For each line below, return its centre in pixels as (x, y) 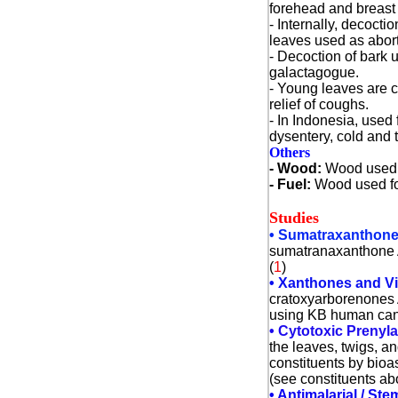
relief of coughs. (318, 104)
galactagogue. (314, 72)
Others (289, 152)
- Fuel (287, 184)
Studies (294, 218)
